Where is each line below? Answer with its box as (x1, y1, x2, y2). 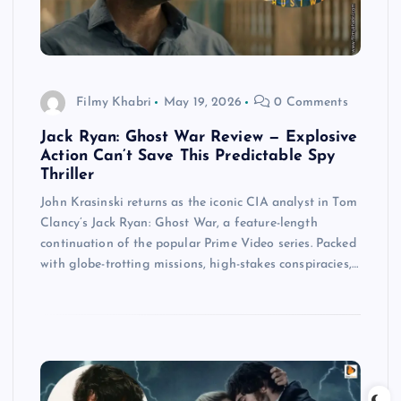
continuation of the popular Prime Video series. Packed (40, 237, 356, 252)
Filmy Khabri (76, 95, 151, 109)
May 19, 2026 (164, 95, 242, 109)
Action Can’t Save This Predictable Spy (40, 149, 336, 165)
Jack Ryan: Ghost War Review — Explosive (40, 130, 358, 146)
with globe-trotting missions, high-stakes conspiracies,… (40, 258, 358, 272)
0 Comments (270, 95, 348, 109)
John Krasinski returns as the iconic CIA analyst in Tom (40, 196, 357, 210)
